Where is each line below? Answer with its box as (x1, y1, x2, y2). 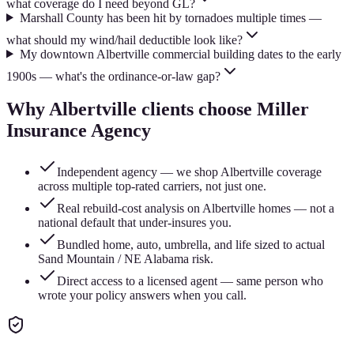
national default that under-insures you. (38, 216, 232, 230)
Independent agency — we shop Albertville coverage (57, 165, 322, 179)
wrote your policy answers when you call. (38, 288, 247, 303)
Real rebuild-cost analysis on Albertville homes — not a (57, 201, 334, 216)
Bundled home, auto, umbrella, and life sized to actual (57, 238, 325, 252)
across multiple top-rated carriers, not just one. (38, 179, 266, 194)
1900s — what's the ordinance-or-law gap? (6, 69, 220, 83)
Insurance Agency (6, 120, 151, 141)
